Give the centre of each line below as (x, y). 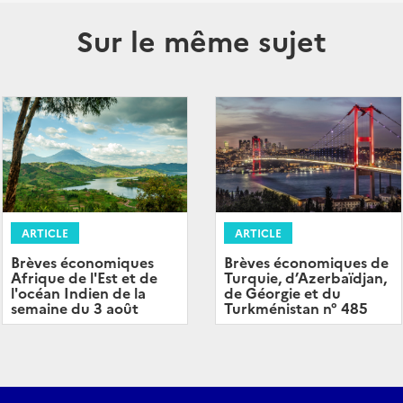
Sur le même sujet (201, 40)
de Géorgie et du (282, 293)
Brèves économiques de (306, 262)
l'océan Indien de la (78, 293)
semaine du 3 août (74, 308)
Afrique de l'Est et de (84, 278)
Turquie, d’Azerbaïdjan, (305, 278)
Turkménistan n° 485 (296, 308)
